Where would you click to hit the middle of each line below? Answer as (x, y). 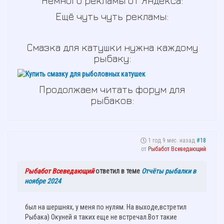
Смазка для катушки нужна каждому (112, 47)
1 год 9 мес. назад (171, 141)
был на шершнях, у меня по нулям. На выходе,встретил (106, 207)
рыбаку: (112, 58)
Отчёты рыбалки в (169, 171)
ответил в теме (118, 171)
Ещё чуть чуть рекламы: (112, 16)
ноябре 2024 (43, 181)
